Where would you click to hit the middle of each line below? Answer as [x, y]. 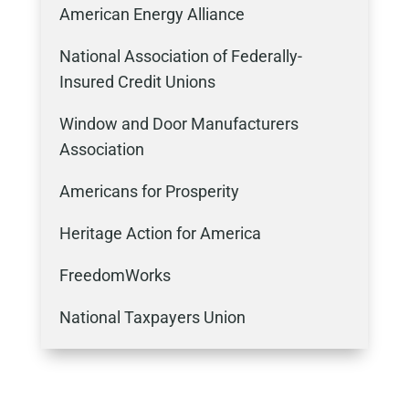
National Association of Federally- [180, 56]
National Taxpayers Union [154, 317]
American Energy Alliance [152, 14]
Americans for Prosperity [149, 191]
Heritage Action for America [160, 233]
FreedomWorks [115, 275]
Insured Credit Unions [137, 82]
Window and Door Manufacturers [178, 124]
